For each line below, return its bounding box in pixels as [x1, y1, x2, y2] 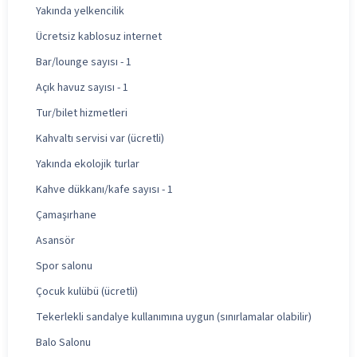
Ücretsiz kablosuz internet [36, 28, 162, 45]
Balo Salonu [36, 334, 91, 351]
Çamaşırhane [36, 206, 96, 223]
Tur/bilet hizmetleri [36, 104, 127, 121]
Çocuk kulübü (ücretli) [36, 283, 138, 300]
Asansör [36, 232, 75, 249]
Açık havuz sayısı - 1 [36, 79, 128, 96]
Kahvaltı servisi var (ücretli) [36, 130, 164, 147]
